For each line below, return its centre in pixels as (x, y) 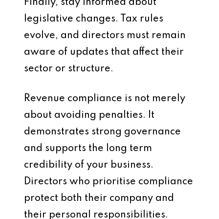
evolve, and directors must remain (105, 36)
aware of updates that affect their (104, 52)
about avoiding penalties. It (89, 115)
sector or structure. (69, 69)
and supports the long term (88, 149)
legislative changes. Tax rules (94, 19)
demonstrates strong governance (102, 132)
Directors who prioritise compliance (109, 182)
